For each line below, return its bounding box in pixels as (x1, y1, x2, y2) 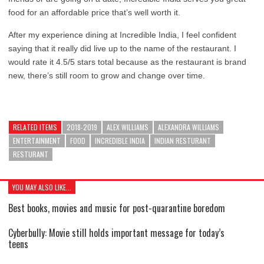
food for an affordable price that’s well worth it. (8, 8, 180, 17)
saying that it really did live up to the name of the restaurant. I (8, 44, 236, 53)
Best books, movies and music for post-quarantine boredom (8, 201, 225, 215)
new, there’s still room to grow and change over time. (8, 71, 205, 80)
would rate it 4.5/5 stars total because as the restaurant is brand (8, 57, 246, 67)
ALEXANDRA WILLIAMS (158, 122, 219, 132)
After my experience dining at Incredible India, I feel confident (8, 30, 236, 39)
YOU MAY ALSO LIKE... (12, 182, 71, 192)
